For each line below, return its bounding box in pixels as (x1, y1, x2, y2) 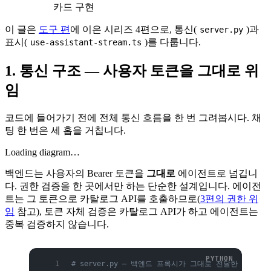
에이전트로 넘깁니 (175, 168, 258, 178)
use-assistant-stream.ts (30, 37, 142, 47)
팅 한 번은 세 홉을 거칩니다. (5, 125, 126, 135)
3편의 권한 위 (200, 193, 258, 204)
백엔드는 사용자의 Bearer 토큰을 (5, 168, 146, 178)
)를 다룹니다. (145, 36, 201, 47)
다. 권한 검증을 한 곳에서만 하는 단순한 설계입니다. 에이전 (5, 180, 261, 191)
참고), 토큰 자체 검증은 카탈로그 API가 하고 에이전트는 (15, 206, 258, 217)
